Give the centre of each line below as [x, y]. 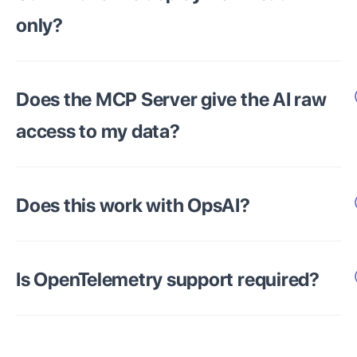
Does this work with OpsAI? [133, 205]
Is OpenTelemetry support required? [168, 279]
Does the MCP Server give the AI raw [171, 99]
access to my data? [98, 131]
